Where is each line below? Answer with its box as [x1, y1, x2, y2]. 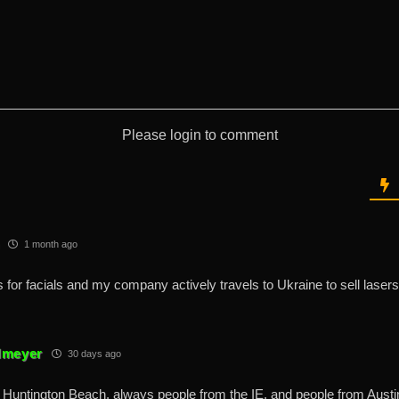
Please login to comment [121, 127, 278, 142]
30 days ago [65, 347, 122, 359]
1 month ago [21, 238, 78, 249]
